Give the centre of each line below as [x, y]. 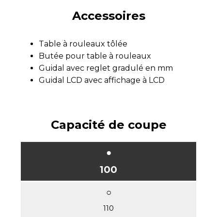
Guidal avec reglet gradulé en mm [106, 68]
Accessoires [108, 15]
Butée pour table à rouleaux [95, 56]
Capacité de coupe [108, 124]
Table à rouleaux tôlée [83, 44]
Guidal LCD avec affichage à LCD [102, 80]
